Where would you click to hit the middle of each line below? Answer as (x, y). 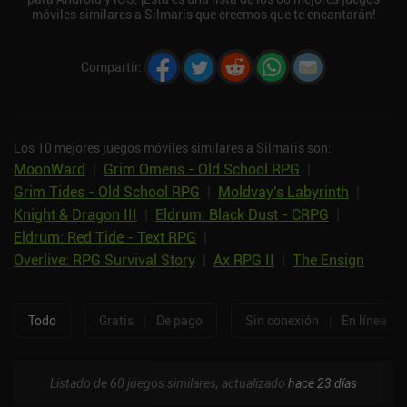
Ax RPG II (244, 259)
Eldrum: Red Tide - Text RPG (105, 237)
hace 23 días (323, 382)
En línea (364, 321)
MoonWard (50, 169)
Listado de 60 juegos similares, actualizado (169, 382)
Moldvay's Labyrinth (283, 191)
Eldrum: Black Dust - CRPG (242, 214)
